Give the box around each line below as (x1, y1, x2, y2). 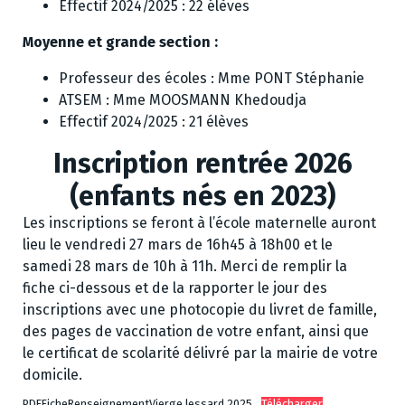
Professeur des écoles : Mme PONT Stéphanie (59, 70, 364, 88)
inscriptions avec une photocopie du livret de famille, (23, 301, 377, 319)
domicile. (23, 366, 82, 384)
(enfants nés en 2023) (70, 180, 335, 213)
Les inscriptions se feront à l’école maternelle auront (23, 214, 376, 232)
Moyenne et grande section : (23, 33, 218, 52)
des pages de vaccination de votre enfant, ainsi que (23, 323, 369, 341)
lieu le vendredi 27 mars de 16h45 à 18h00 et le (23, 236, 333, 254)
